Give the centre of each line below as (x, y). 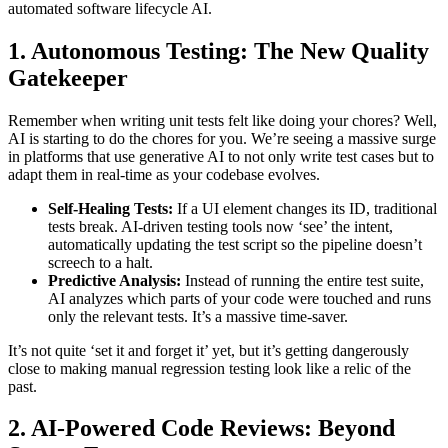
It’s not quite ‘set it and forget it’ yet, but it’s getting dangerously (208, 350)
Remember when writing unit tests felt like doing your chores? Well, (222, 120)
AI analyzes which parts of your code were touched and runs (239, 298)
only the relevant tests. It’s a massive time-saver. (198, 316)
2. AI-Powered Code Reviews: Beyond (201, 428)
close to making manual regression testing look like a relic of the (209, 368)
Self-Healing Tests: (110, 208)
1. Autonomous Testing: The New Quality (218, 50)
